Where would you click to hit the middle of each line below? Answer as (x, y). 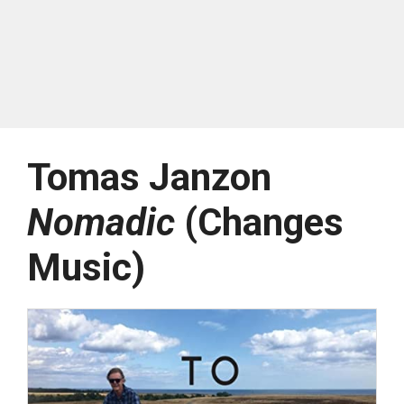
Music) (86, 268)
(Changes (259, 223)
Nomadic (101, 223)
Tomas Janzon (149, 178)
